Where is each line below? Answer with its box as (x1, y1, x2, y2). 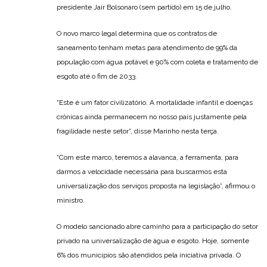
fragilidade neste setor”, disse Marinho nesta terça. (57, 127, 219, 136)
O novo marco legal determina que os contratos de (57, 29, 217, 38)
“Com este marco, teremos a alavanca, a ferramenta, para (57, 153, 238, 162)
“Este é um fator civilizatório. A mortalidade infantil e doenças (57, 98, 253, 107)
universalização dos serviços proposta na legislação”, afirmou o (57, 182, 255, 191)
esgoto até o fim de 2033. (57, 72, 137, 81)
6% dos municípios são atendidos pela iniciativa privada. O (57, 251, 241, 260)
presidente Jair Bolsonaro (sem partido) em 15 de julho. (57, 3, 232, 12)
